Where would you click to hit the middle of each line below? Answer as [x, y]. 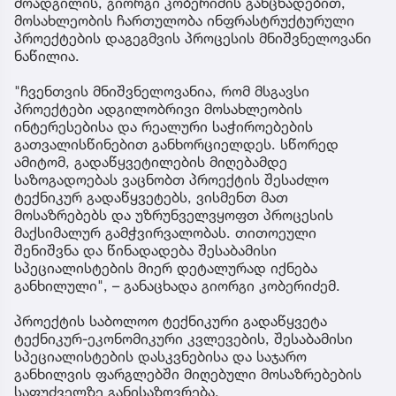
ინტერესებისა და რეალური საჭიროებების [164, 126]
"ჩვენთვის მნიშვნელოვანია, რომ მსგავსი [162, 91]
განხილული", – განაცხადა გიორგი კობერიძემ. [177, 285]
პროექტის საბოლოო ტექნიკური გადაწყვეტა [171, 320]
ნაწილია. [47, 55]
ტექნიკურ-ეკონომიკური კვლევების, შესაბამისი [183, 338]
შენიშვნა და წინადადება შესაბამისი [145, 250]
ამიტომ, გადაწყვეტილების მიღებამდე [151, 161]
